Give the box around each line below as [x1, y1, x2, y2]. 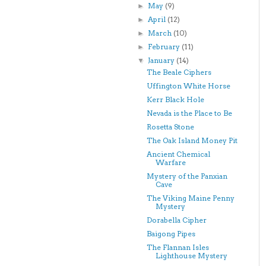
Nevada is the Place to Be [146, 109, 232, 118]
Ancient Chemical [146, 150, 210, 159]
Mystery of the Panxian [146, 172, 227, 180]
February [148, 42, 182, 51]
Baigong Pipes [146, 229, 195, 238]
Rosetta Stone [146, 122, 194, 131]
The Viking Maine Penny [146, 194, 235, 202]
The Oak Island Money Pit [146, 136, 237, 145]
